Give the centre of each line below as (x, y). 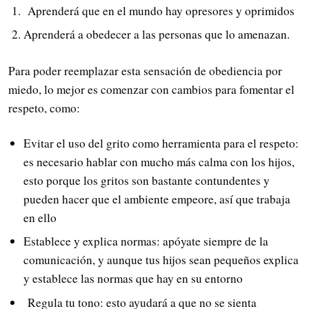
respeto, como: (44, 108)
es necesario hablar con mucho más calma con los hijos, (159, 161)
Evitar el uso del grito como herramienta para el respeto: (161, 143)
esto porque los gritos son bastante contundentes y (146, 180)
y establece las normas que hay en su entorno (133, 279)
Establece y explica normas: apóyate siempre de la (146, 241)
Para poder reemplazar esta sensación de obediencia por (145, 71)
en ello (40, 217)
